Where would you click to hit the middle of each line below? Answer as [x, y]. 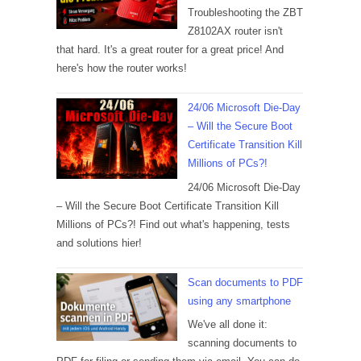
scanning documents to [242, 343]
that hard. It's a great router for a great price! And [170, 50]
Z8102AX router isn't [235, 31]
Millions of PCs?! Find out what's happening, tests [173, 224]
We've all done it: [228, 325]
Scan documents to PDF [245, 282]
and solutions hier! [99, 243]
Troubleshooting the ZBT [245, 13]
